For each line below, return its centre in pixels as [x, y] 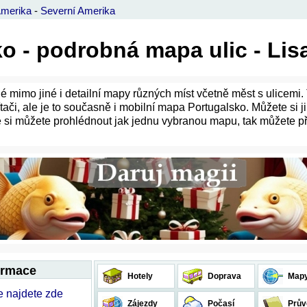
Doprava [223, 276]
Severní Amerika [78, 11]
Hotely [139, 276]
